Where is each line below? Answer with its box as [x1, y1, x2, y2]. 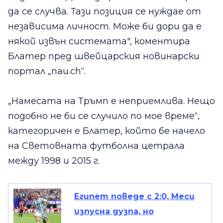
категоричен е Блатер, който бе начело [8, 125, 205, 137]
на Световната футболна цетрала [8, 140, 185, 152]
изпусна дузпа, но [74, 207, 154, 217]
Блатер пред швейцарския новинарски [8, 51, 200, 62]
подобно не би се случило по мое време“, [8, 111, 200, 122]
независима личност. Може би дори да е [8, 21, 202, 32]
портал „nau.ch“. [8, 66, 86, 77]
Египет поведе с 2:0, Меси [74, 192, 195, 202]
